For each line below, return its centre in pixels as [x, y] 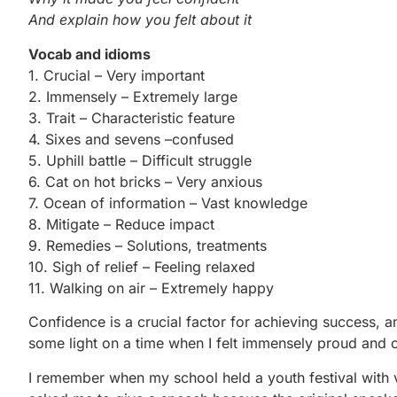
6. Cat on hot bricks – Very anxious [145, 181]
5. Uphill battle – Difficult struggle [140, 160]
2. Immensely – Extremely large [133, 96]
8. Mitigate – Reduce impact [121, 224]
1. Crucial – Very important [117, 75]
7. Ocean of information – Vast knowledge [168, 202]
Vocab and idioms [90, 54]
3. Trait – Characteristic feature [132, 117]
